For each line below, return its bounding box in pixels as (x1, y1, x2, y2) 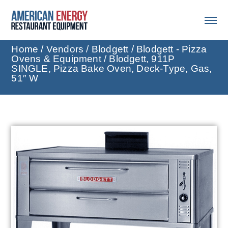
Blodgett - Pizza (136, 44, 207, 55)
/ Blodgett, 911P (101, 53, 175, 65)
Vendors (46, 44, 84, 55)
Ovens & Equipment (11, 53, 101, 65)
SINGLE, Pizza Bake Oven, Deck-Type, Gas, (11, 63, 212, 74)
